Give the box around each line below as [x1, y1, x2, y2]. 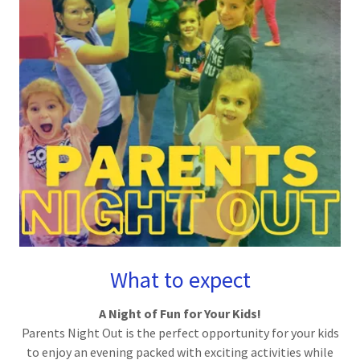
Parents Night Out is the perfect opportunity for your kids [21, 325, 339, 341]
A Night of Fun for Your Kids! [99, 305, 261, 321]
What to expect [109, 265, 251, 294]
